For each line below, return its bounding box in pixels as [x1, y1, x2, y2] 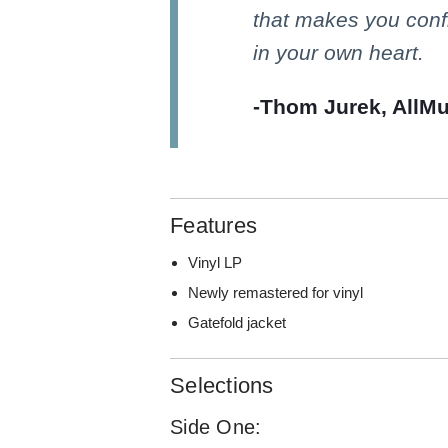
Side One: [170, 416, 262, 439]
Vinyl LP [188, 254, 243, 272]
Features [170, 213, 258, 239]
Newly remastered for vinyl [188, 284, 364, 302]
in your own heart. [253, 40, 425, 64]
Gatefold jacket [188, 314, 287, 332]
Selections [170, 373, 274, 399]
